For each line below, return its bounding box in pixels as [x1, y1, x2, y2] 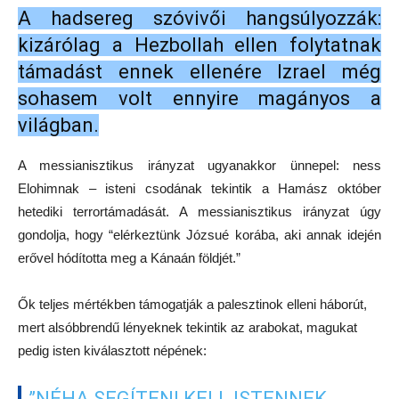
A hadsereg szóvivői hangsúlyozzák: [18, 7, 381, 30]
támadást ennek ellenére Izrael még [18, 61, 381, 84]
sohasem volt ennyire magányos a [18, 87, 381, 110]
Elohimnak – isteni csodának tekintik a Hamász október [18, 181, 381, 197]
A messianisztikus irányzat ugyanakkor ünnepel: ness [18, 158, 381, 174]
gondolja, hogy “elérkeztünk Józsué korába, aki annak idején [18, 227, 381, 243]
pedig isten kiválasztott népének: [18, 343, 207, 359]
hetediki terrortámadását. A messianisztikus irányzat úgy [18, 204, 381, 220]
